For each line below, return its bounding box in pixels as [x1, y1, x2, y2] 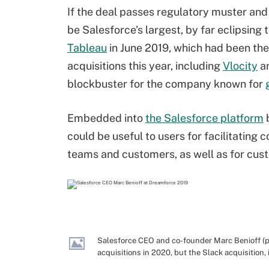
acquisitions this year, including [67, 59, 223, 72]
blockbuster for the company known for [67, 77, 265, 90]
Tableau [67, 41, 107, 54]
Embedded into [67, 112, 145, 124]
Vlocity [223, 59, 258, 72]
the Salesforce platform [145, 112, 264, 124]
